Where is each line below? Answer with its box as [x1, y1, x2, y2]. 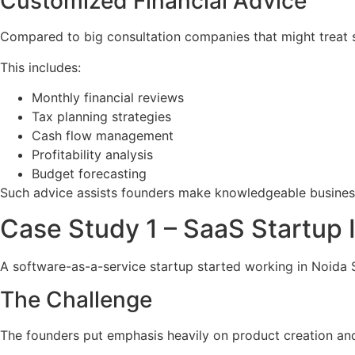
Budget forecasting [32, 166, 147, 182]
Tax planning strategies [32, 109, 171, 125]
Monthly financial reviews [32, 90, 184, 106]
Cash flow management [32, 128, 174, 144]
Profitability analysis [32, 147, 153, 163]
